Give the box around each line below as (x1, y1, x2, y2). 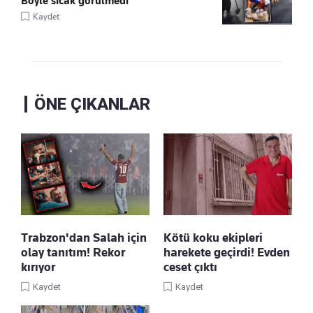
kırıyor (21, 260, 55, 275)
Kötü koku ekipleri (163, 231, 263, 245)
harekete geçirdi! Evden (163, 245, 290, 260)
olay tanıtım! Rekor (21, 245, 125, 260)
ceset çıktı (163, 260, 217, 275)
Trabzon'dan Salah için (21, 231, 147, 245)
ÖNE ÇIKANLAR (34, 94, 150, 115)
